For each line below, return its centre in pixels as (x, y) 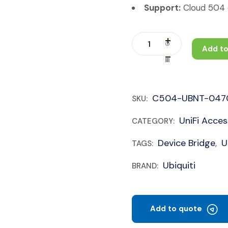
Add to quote (176, 209)
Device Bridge (187, 143)
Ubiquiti (179, 165)
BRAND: (146, 166)
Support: (162, 8)
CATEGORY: (154, 121)
